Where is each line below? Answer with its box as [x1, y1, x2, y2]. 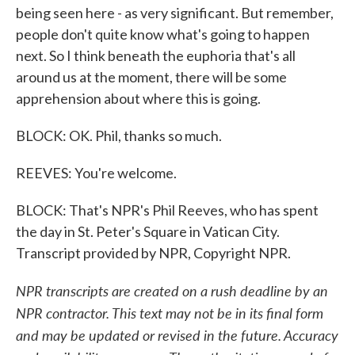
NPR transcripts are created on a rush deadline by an [16, 281, 328, 300]
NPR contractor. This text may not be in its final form [16, 303, 323, 323]
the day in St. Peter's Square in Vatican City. [16, 223, 280, 240]
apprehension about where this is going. [16, 90, 261, 107]
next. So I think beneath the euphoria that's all [16, 47, 296, 64]
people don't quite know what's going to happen [16, 25, 310, 43]
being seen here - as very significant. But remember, [16, 4, 334, 21]
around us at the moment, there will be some [16, 68, 287, 86]
